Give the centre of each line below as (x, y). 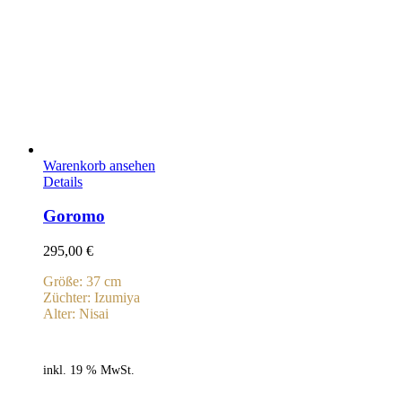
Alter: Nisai (76, 314)
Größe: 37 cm (82, 282)
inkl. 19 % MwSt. (89, 370)
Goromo (74, 216)
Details (63, 181)
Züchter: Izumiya (92, 298)
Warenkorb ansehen (99, 165)
